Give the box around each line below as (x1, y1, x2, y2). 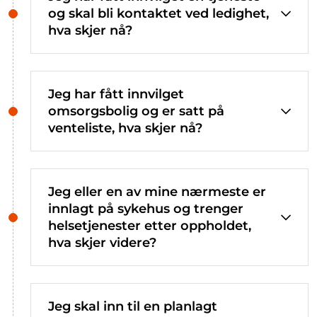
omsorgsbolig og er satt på (48, 103, 224, 119)
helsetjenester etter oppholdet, (48, 217, 251, 234)
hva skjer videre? (48, 234, 156, 250)
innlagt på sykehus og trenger (48, 200, 243, 217)
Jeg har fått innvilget (48, 86, 184, 102)
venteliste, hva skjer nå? (48, 120, 202, 136)
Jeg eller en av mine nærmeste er (48, 183, 266, 200)
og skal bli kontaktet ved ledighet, (48, 5, 269, 21)
